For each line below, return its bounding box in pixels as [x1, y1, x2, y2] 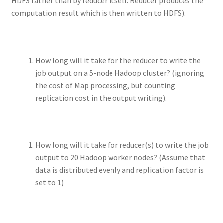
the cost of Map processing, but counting [35, 80, 175, 90]
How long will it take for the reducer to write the [35, 55, 201, 65]
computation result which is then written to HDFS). [11, 7, 186, 18]
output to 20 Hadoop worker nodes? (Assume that [35, 152, 205, 163]
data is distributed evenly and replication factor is [35, 165, 204, 175]
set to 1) [35, 177, 64, 188]
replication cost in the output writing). [35, 92, 167, 103]
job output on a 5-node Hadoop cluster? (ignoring [35, 67, 204, 78]
